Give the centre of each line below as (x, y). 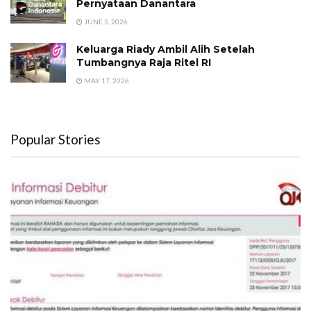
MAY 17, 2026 (106, 80)
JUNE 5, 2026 (105, 21)
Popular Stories (56, 139)
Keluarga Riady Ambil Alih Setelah (166, 49)
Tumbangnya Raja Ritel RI (144, 62)
